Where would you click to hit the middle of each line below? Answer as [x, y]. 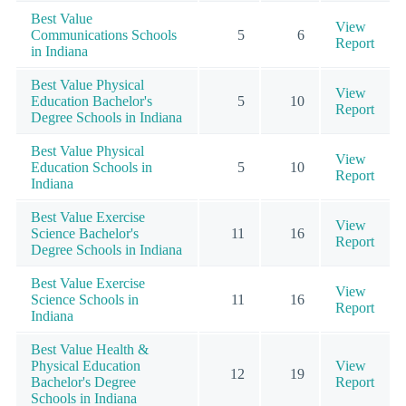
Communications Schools [104, 34]
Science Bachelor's [85, 233]
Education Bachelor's [92, 101]
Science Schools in [85, 299]
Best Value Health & [90, 349]
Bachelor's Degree [83, 382]
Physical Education [86, 365]
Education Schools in [92, 167]
